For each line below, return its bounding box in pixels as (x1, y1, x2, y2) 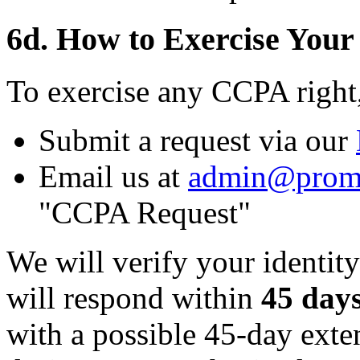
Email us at (39, 158, 188, 194)
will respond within (6, 280, 261, 315)
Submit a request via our (39, 122, 356, 157)
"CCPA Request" (39, 194, 251, 230)
